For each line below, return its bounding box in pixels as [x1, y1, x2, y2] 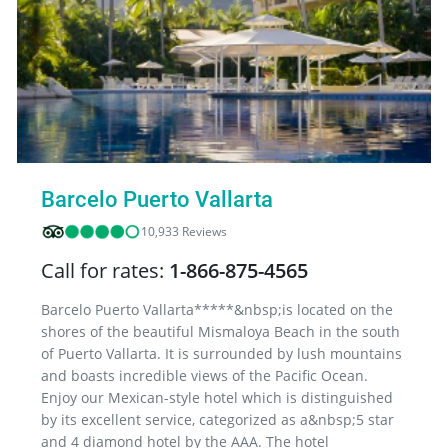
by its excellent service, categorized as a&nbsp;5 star [41, 409, 394, 429]
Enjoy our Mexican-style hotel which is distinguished [41, 387, 393, 407]
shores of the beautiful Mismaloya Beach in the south [41, 321, 400, 341]
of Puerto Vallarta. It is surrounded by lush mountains [41, 343, 402, 363]
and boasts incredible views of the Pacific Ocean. [41, 365, 368, 385]
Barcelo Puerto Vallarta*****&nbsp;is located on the [41, 299, 393, 319]
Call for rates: [41, 256, 169, 284]
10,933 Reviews [141, 222, 227, 240]
